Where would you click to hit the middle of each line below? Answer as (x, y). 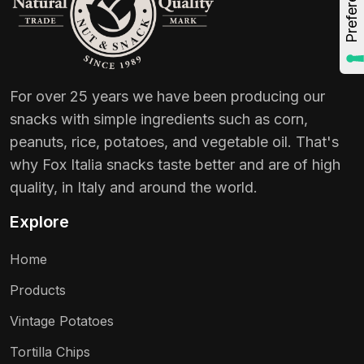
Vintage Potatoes (62, 321)
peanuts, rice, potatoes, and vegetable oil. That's (174, 141)
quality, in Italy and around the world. (134, 187)
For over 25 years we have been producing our (167, 96)
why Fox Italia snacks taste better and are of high (175, 164)
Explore (39, 221)
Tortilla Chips (50, 351)
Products (38, 290)
